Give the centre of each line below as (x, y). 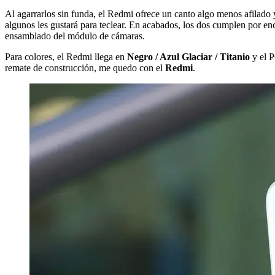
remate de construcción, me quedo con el (85, 68)
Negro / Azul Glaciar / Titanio (188, 56)
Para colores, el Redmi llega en (66, 56)
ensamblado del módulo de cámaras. (75, 36)
